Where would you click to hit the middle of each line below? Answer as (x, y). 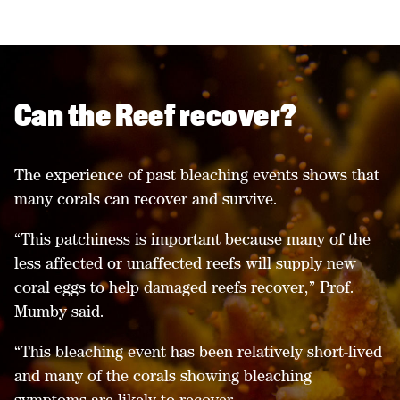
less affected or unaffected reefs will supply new (185, 263)
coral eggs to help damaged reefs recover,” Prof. (184, 287)
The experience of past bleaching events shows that (197, 175)
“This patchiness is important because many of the (192, 239)
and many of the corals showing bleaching (163, 375)
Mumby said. (62, 311)
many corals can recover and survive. (148, 199)
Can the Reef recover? (156, 118)
